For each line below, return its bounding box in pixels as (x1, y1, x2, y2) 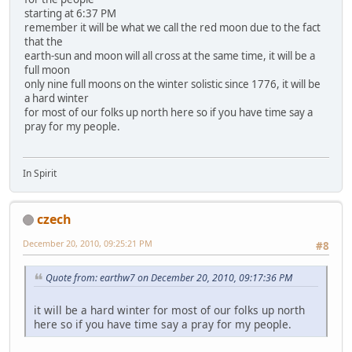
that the (24, 35, 63, 49)
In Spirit (23, 166, 57, 180)
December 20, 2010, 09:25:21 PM (23, 236, 152, 249)
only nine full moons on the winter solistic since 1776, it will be (24, 77, 321, 92)
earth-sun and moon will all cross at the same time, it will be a (24, 49, 315, 64)
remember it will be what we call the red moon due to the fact (24, 20, 321, 35)
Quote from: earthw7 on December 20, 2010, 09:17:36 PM (46, 270, 292, 284)
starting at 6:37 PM (24, 6, 116, 21)
